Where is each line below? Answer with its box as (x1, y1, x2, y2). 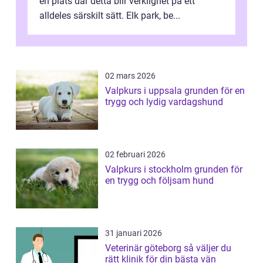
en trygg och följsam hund (105, 175, 214, 187)
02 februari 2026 (105, 150, 166, 160)
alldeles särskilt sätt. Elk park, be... (39, 10, 180, 22)
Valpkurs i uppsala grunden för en (105, 85, 184, 97)
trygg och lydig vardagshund (105, 96, 223, 108)
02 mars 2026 (105, 71, 156, 81)
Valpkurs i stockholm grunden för (105, 164, 194, 176)
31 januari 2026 (105, 228, 162, 238)
